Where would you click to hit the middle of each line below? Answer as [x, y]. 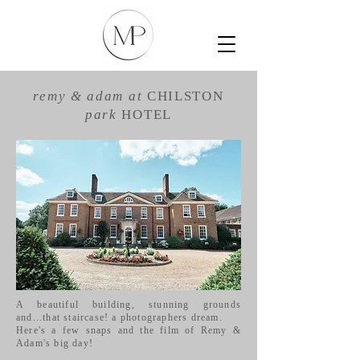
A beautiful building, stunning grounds [129, 305]
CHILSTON [183, 96]
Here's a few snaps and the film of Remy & [129, 330]
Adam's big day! [55, 343]
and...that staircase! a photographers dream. [121, 317]
